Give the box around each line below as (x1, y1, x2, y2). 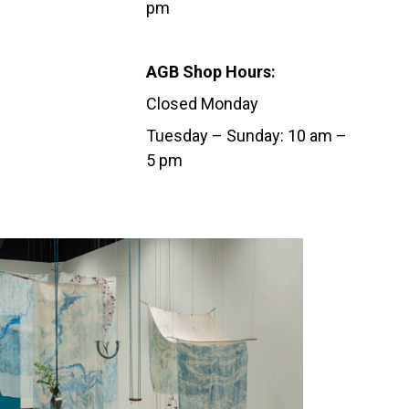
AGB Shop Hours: (146, 62, 276, 82)
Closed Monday (146, 94, 258, 114)
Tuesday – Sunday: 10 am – (146, 126, 347, 146)
